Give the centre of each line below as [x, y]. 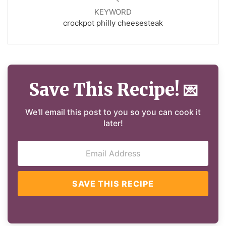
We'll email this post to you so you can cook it [113, 112]
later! [113, 123]
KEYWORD [113, 12]
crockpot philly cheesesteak [113, 23]
